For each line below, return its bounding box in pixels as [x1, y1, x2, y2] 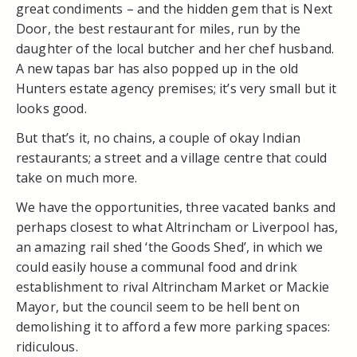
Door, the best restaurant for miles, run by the [16, 19, 301, 37]
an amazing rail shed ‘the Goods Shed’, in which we [16, 237, 324, 256]
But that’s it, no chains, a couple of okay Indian [16, 128, 300, 147]
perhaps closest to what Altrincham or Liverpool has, [16, 218, 339, 236]
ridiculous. [16, 337, 78, 355]
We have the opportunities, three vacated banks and [16, 198, 336, 216]
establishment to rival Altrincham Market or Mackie [16, 277, 330, 296]
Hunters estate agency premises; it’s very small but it [16, 79, 337, 97]
